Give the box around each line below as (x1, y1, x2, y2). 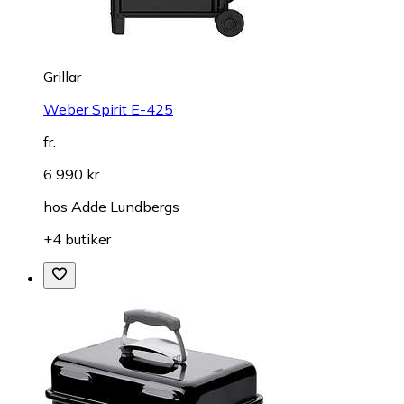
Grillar (43, 68, 81, 87)
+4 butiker (43, 230, 111, 249)
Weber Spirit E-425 (43, 100, 173, 119)
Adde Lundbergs (71, 197, 179, 216)
